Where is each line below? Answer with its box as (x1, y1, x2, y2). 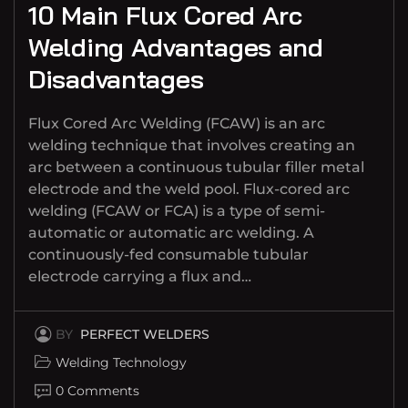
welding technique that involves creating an (28, 137, 355, 155)
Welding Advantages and (28, 31, 323, 64)
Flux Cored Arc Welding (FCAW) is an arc (28, 115, 325, 133)
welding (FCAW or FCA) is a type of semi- (28, 202, 325, 220)
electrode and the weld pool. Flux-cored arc (28, 180, 350, 199)
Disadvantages (28, 63, 204, 96)
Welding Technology (56, 354, 187, 372)
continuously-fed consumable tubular (28, 246, 309, 264)
